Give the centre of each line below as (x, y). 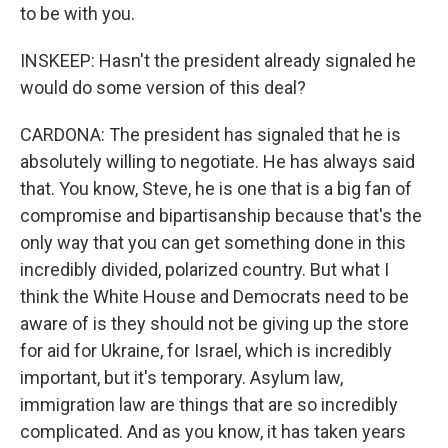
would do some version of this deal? (163, 87)
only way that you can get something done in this (213, 242)
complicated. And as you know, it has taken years (213, 431)
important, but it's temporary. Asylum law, (181, 377)
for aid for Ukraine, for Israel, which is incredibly (206, 350)
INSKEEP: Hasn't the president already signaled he (218, 60)
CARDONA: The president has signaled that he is (210, 134)
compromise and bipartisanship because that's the (221, 215)
